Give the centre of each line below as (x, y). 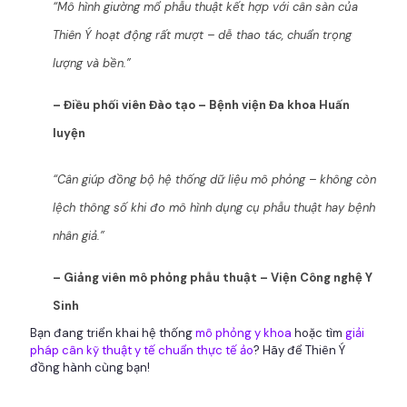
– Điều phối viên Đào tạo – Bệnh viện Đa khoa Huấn (201, 105)
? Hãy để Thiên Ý (299, 351)
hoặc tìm (318, 333)
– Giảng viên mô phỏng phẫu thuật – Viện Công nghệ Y (213, 278)
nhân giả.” (79, 236)
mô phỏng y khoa (243, 333)
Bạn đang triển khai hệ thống (113, 333)
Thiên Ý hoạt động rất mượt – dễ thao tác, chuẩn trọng (202, 35)
